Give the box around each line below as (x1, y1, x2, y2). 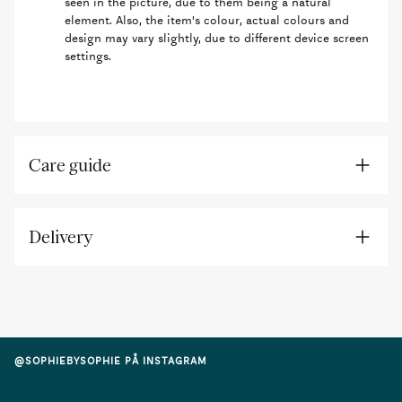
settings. (65, 48, 111, 64)
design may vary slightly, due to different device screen (65, 31, 369, 46)
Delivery (29, 226, 93, 248)
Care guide (29, 154, 111, 176)
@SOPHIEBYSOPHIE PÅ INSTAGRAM (14, 354, 206, 367)
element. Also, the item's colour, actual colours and (65, 13, 349, 28)
